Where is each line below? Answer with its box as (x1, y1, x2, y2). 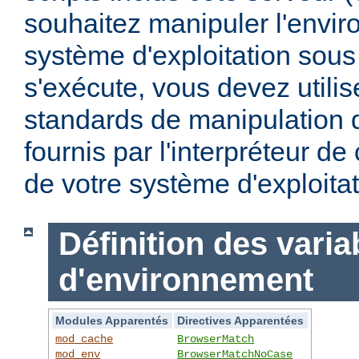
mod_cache (55, 332, 114, 345)
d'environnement (58, 262, 313, 298)
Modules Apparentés (55, 313, 169, 327)
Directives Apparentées (177, 313, 305, 327)
